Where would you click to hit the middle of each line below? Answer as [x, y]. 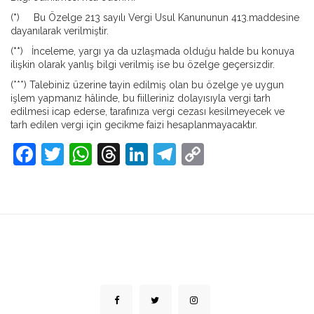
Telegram [225, 154]
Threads [162, 154]
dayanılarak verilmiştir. [60, 31]
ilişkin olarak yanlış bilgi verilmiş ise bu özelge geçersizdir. [143, 64]
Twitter [100, 154]
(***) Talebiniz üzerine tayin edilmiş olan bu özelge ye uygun [147, 85]
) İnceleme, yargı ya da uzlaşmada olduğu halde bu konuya [157, 51]
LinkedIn [192, 154]
